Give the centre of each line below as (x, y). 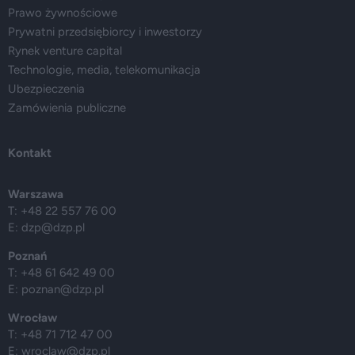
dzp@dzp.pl (53, 227)
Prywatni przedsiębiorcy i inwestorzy (105, 32)
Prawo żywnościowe (63, 13)
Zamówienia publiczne (67, 108)
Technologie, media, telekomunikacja (104, 70)
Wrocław (32, 318)
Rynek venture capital (65, 51)
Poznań (27, 256)
